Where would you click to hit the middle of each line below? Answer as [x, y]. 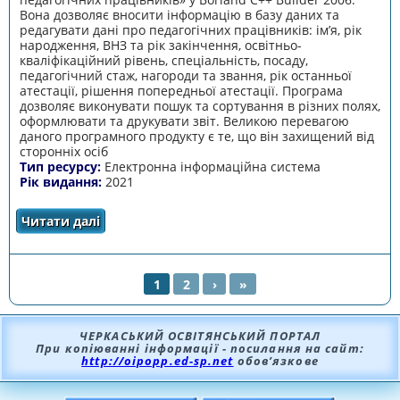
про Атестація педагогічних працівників [233, 221]
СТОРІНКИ [58, 311]
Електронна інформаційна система [212, 167]
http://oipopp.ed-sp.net [158, 360]
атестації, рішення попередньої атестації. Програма [181, 91]
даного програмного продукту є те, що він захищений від [196, 136]
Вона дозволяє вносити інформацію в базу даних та [179, 15]
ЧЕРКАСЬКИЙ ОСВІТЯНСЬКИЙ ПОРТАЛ [200, 335]
